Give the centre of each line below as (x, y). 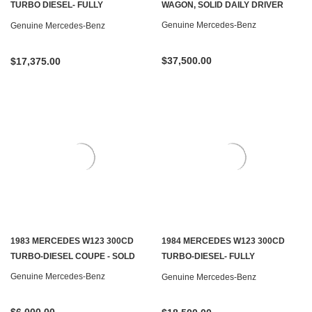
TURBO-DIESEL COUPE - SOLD (73, 256)
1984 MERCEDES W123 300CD (223, 241)
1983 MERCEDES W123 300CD (72, 241)
